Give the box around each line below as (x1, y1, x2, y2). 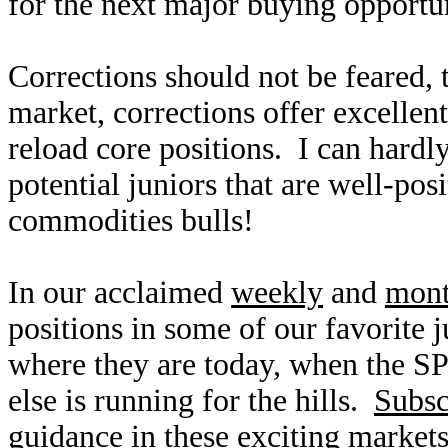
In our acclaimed (8, 275, 231, 310)
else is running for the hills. (8, 383, 374, 418)
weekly (231, 275, 323, 310)
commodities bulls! (8, 203, 254, 238)
